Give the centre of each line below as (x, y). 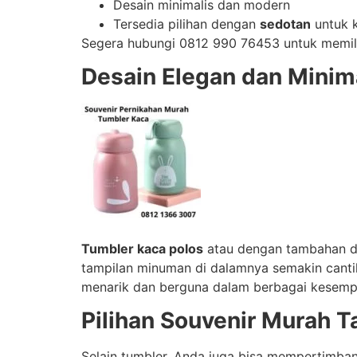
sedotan (285, 24)
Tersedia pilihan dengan (186, 24)
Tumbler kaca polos (142, 248)
